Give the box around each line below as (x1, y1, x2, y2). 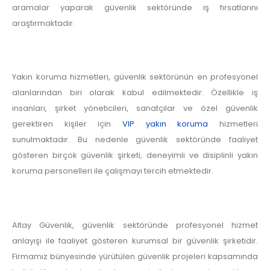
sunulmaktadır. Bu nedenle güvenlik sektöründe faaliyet (12, 134, 258, 146)
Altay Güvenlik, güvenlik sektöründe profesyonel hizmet (12, 219, 258, 231)
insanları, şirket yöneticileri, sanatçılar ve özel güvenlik (12, 102, 258, 115)
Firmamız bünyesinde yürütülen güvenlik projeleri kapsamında (12, 250, 258, 262)
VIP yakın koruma (122, 118, 209, 130)
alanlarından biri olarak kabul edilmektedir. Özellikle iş (12, 87, 258, 99)
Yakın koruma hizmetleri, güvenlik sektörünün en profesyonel (12, 71, 258, 83)
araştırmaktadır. (12, 17, 75, 30)
